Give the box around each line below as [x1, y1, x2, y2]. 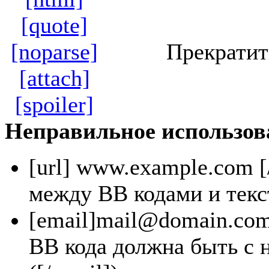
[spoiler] [15, 92, 94, 117]
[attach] [19, 65, 90, 91]
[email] [29, 207, 96, 232]
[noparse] [11, 39, 98, 64]
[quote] [21, 13, 88, 38]
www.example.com [70, 154, 259, 180]
